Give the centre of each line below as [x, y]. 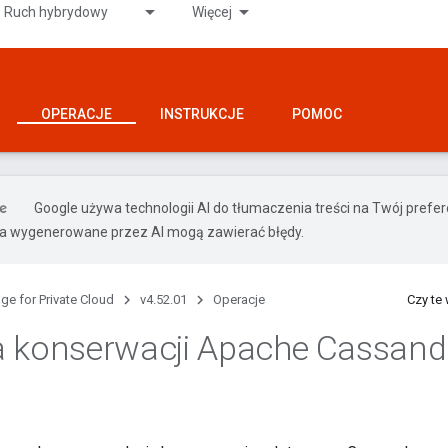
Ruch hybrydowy [56, 12]
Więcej [212, 12]
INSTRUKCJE [202, 114]
